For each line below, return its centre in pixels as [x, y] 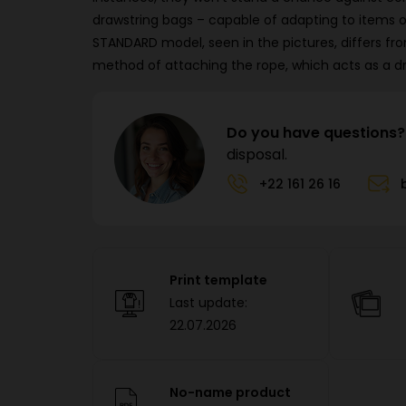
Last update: [208, 303]
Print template [218, 280]
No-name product [230, 392]
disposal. [257, 154]
